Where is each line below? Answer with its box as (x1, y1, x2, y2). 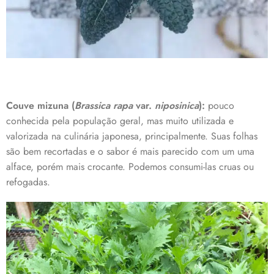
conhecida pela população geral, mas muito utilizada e (6, 114, 234, 128)
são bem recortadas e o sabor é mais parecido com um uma (6, 144, 254, 159)
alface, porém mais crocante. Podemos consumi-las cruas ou (6, 160, 254, 174)
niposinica (155, 98, 199, 113)
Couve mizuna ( (6, 98, 75, 113)
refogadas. (6, 175, 50, 190)
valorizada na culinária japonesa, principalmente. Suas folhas (6, 129, 257, 144)
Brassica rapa (75, 98, 136, 113)
